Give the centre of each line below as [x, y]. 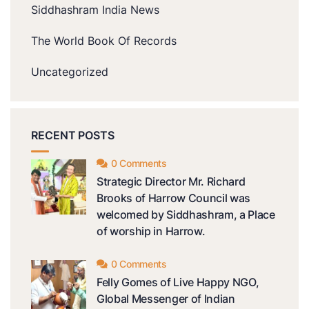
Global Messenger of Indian [166, 298]
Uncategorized [70, 71]
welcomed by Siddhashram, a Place [186, 214]
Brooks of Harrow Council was [174, 198]
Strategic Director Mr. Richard [171, 181]
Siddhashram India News [95, 9]
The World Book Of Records [104, 40]
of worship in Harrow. [151, 231]
